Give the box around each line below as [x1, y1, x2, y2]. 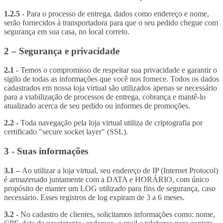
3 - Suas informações [4, 146, 88, 156]
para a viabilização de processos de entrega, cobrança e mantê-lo [4, 93, 206, 102]
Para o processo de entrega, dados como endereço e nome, [26, 9, 209, 18]
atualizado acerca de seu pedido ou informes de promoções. [4, 102, 190, 111]
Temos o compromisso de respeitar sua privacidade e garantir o [20, 66, 217, 75]
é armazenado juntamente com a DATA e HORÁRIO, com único [4, 175, 209, 184]
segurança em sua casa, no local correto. [4, 27, 129, 36]
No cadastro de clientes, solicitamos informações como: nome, [20, 210, 215, 219]
